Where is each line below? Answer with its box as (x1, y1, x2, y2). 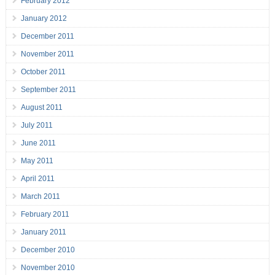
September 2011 (20, 85, 76, 95)
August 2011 (20, 103, 63, 112)
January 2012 (20, 14, 67, 23)
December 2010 (20, 246, 75, 255)
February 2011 (20, 210, 69, 219)
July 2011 (20, 121, 53, 130)
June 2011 (20, 139, 56, 148)
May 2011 (20, 157, 53, 166)
